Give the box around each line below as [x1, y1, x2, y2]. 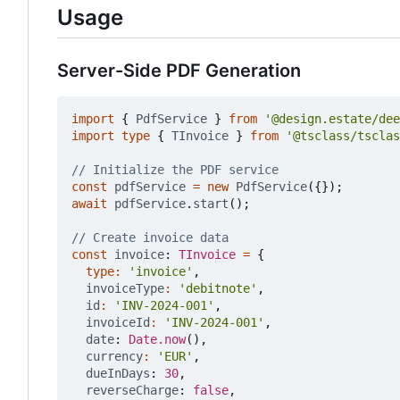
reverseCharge [86, 383, 179, 398]
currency [86, 349, 143, 364]
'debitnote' [179, 281, 257, 296]
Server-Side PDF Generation [57, 60, 301, 82]
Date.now [129, 332, 186, 347]
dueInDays [86, 366, 150, 381]
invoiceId [86, 315, 150, 330]
